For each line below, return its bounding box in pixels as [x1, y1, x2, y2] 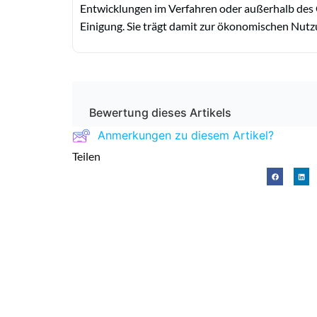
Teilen [72, 149, 107, 163]
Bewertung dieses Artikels [89, 105, 231, 120]
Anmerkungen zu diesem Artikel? [98, 128, 274, 143]
